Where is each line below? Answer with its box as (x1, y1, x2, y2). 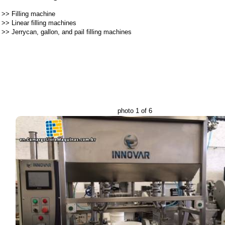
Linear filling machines (12, 19, 76, 27)
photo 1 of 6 (118, 107, 152, 115)
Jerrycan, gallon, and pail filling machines (12, 28, 132, 36)
